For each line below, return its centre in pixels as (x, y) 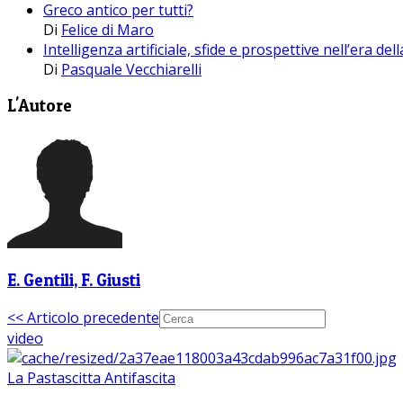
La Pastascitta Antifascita (91, 377)
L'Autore (40, 106)
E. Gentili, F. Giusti (74, 280)
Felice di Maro (107, 29)
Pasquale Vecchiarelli (131, 69)
